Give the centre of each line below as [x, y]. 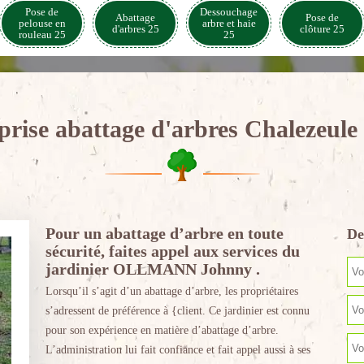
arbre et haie [229, 23]
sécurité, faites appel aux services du [172, 251]
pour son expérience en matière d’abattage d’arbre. [162, 330]
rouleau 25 [42, 34]
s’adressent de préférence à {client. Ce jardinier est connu [177, 311]
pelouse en [42, 23]
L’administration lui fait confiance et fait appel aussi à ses [178, 350]
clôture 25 [322, 28]
